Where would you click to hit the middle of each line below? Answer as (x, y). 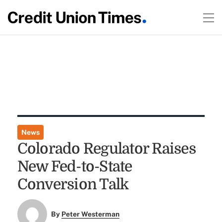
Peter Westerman (91, 214)
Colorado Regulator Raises (106, 149)
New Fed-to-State (75, 166)
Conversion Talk (73, 184)
